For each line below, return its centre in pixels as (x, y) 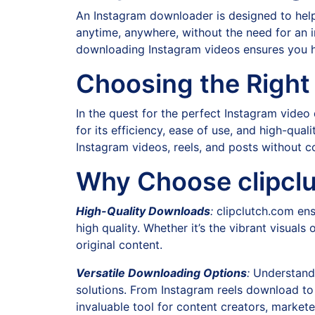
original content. (119, 245)
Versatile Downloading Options (161, 273)
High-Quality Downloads (143, 211)
